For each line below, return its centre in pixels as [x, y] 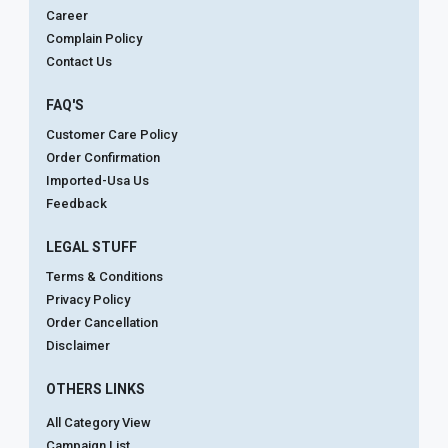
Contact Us [79, 61]
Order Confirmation [103, 157]
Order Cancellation [102, 322]
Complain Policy [94, 38]
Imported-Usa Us [97, 180]
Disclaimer [78, 345]
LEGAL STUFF [91, 246]
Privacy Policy [88, 299]
